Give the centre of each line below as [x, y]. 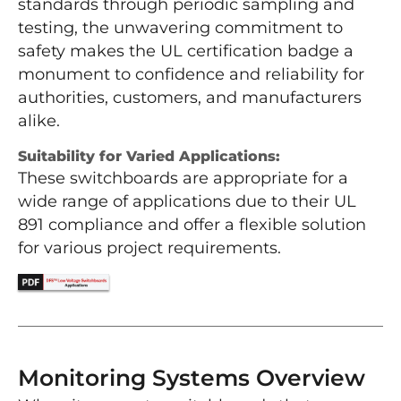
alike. [39, 121]
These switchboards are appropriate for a [183, 179]
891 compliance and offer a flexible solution [192, 225]
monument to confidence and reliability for [191, 75]
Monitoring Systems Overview [192, 378]
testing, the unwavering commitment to [180, 28]
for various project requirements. [149, 248]
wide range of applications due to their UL [187, 202]
